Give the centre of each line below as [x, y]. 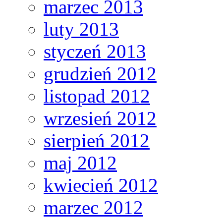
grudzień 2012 [100, 74]
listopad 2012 [97, 96]
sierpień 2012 [97, 141]
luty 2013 [81, 29]
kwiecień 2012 [101, 185]
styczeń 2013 [95, 52]
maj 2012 [80, 163]
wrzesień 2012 [100, 118]
